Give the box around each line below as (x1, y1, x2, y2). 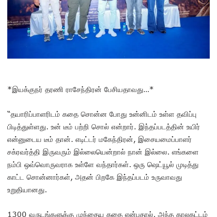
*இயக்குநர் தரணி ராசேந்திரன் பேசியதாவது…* (7, 85, 154, 94)
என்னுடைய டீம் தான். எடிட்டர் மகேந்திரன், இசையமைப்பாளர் (7, 135, 192, 144)
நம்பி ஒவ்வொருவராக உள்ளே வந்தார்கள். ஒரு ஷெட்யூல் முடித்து (7, 160, 199, 169)
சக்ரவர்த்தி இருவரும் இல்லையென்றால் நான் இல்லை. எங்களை (7, 147, 199, 156)
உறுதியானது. (7, 185, 47, 194)
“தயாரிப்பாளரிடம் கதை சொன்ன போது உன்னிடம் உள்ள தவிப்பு (7, 109, 197, 119)
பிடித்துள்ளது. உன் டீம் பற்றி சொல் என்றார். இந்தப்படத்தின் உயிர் (7, 122, 200, 131)
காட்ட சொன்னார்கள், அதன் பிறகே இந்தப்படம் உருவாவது (7, 172, 182, 182)
